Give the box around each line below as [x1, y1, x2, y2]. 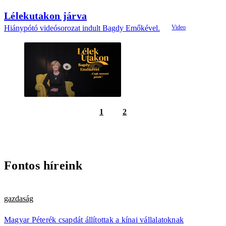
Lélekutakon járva [4, 10, 87, 21]
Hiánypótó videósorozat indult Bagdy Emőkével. [4, 23, 160, 32]
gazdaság [4, 194, 33, 203]
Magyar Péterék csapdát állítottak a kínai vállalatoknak [4, 215, 184, 224]
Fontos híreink [4, 158, 83, 172]
